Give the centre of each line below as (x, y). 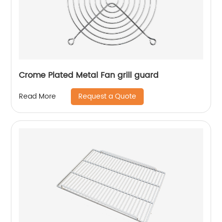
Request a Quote (108, 96)
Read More (38, 97)
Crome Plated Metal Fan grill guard (89, 75)
